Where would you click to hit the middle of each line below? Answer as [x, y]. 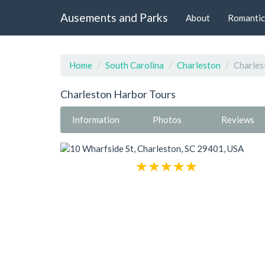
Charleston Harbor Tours [118, 94]
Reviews [238, 119]
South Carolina [135, 65]
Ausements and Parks [114, 17]
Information [96, 119]
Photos [167, 119]
